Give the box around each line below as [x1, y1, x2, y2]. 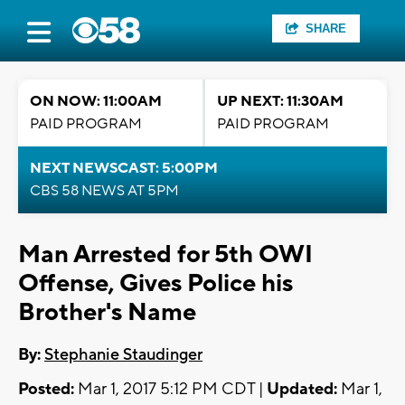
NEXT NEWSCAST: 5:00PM [30, 159, 218, 177]
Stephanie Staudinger [44, 344, 202, 366]
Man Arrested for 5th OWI [18, 239, 313, 270]
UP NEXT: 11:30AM [217, 92, 344, 110]
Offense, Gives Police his [18, 268, 293, 299]
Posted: [18, 379, 74, 400]
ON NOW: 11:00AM [30, 92, 162, 110]
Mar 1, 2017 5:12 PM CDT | [74, 379, 267, 400]
